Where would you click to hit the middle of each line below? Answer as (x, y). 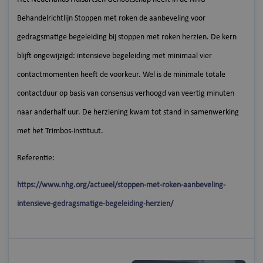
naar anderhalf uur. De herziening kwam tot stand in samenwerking (128, 112)
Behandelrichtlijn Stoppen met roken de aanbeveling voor (111, 18)
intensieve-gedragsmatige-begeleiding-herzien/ (95, 204)
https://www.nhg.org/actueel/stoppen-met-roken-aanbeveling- (121, 185)
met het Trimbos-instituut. (60, 131)
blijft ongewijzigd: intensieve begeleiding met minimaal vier (114, 56)
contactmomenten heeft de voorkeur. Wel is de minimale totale (121, 75)
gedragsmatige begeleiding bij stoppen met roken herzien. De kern (127, 37)
